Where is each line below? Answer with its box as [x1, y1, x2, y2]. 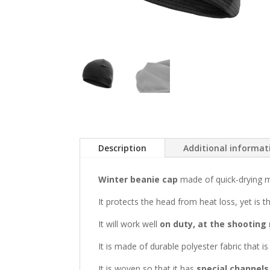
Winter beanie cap [98, 173, 180, 185]
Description [98, 142, 146, 154]
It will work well [98, 218, 160, 230]
